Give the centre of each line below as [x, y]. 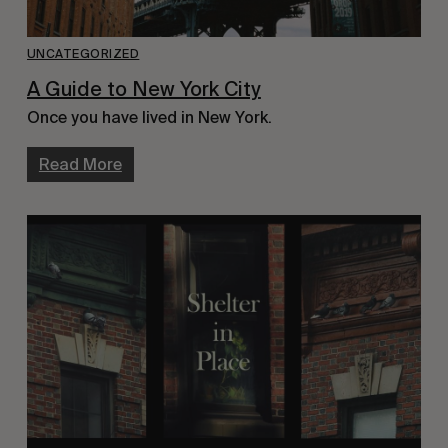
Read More [80, 164]
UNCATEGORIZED [83, 53]
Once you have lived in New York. [149, 117]
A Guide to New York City [143, 88]
